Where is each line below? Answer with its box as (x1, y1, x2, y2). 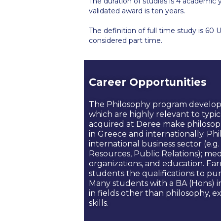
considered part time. (89, 36, 162, 45)
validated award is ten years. (89, 6, 185, 15)
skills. (89, 198, 109, 208)
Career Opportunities (89, 75, 207, 88)
